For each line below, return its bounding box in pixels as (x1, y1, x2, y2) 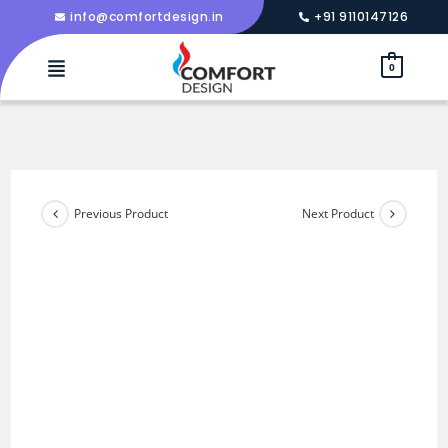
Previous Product (74, 205, 169, 223)
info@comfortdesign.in (70, 8, 224, 25)
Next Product (301, 205, 374, 223)
